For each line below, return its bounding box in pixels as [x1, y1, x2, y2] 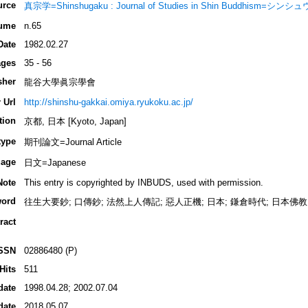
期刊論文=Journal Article [23, 137, 122, 148]
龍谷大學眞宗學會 [23, 77, 96, 88]
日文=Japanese [23, 157, 86, 168]
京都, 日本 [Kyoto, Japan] [23, 116, 126, 127]
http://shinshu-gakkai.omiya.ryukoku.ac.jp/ [23, 97, 193, 108]
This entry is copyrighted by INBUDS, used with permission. [23, 177, 263, 188]
